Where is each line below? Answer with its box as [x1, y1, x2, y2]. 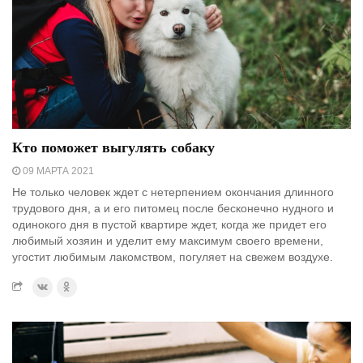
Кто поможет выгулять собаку [12, 139, 215, 156]
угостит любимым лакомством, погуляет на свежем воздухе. [12, 250, 333, 263]
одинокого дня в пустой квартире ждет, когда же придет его [12, 217, 327, 231]
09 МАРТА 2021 [20, 164, 94, 177]
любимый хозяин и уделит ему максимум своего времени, [12, 233, 323, 247]
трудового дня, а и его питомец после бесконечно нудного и [12, 201, 334, 215]
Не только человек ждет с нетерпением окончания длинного [12, 185, 334, 199]
